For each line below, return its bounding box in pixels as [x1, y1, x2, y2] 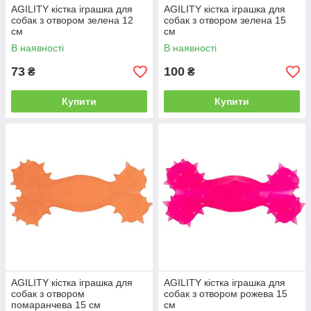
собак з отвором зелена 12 [11, 15, 133, 26]
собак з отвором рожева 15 [164, 288, 287, 300]
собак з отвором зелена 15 [164, 15, 286, 26]
